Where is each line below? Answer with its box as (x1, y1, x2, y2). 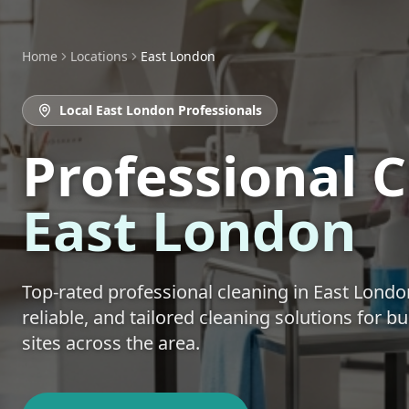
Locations (70, 47, 128, 65)
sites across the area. (22, 330, 200, 355)
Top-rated (22, 278, 108, 304)
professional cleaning (108, 278, 288, 304)
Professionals (174, 100, 262, 119)
